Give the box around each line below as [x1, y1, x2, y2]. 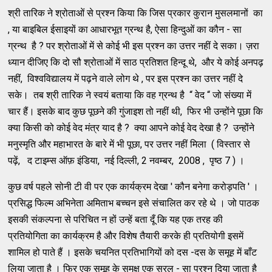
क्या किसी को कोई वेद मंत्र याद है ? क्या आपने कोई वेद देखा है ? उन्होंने [8, 121, 255, 134]
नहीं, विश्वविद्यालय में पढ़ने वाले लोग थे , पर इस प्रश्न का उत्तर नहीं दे [8, 72, 243, 84]
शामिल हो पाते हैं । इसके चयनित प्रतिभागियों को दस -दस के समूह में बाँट [8, 246, 257, 258]
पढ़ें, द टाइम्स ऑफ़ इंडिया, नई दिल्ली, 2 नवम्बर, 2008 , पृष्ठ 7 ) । [8, 154, 245, 166]
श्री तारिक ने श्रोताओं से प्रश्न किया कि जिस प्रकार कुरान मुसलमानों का [8, 7, 263, 19]
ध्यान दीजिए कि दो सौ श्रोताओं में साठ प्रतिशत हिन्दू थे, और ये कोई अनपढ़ [8, 56, 264, 68]
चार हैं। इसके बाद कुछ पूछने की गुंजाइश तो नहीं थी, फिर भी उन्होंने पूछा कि [8, 105, 263, 117]
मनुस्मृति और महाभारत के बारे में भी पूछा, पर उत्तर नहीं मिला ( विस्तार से [8, 138, 251, 150]
